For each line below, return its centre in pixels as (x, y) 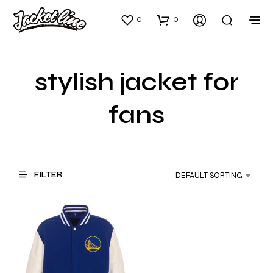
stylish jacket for (136, 82)
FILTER (47, 175)
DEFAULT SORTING (209, 176)
